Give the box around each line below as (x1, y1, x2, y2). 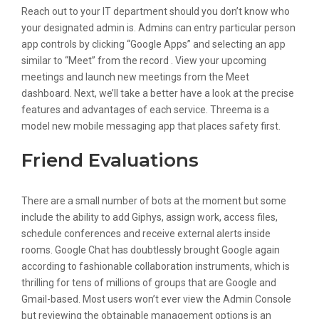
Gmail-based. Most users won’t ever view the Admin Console (21, 293, 291, 305)
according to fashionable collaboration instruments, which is (21, 261, 290, 272)
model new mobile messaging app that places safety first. (21, 120, 281, 132)
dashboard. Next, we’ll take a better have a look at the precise (21, 88, 294, 99)
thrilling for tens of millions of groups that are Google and (21, 277, 276, 288)
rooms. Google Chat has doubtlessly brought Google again (21, 244, 280, 256)
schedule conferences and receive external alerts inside (21, 228, 271, 239)
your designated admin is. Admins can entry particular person (21, 22, 296, 33)
